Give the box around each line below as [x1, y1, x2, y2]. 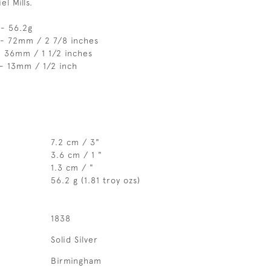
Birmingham [50, 256, 102, 266]
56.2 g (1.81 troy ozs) [50, 175, 140, 185]
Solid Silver [50, 235, 98, 244]
